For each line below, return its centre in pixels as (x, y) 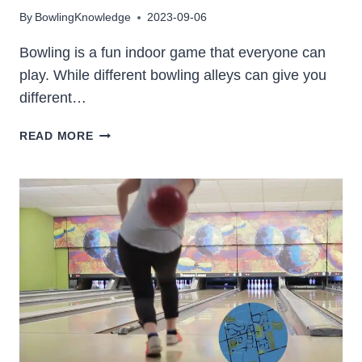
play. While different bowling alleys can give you (173, 76)
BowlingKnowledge (83, 17)
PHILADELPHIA (137, 206)
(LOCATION (126, 244)
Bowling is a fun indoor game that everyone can (173, 53)
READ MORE (57, 136)
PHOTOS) (120, 281)
